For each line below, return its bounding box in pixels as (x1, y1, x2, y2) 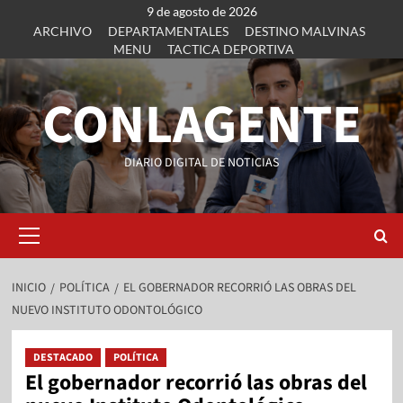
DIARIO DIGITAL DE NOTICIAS (124, 154, 279, 172)
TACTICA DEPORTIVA (167, 41, 294, 57)
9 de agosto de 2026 (146, 4, 257, 19)
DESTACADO (32, 350, 93, 365)
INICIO (11, 279, 46, 297)
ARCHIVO (33, 23, 92, 39)
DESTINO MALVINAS (245, 23, 365, 39)
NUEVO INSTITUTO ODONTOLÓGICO (11, 301, 202, 319)
